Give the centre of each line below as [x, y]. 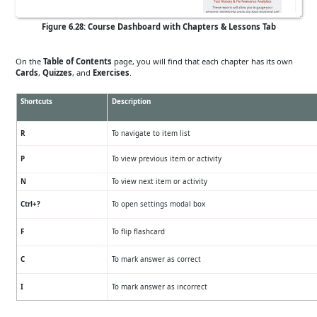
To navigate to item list [151, 134]
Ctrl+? [30, 204]
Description [131, 102]
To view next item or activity [159, 182]
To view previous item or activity [166, 159]
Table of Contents [78, 62]
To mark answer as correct [156, 260]
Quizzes [57, 73]
